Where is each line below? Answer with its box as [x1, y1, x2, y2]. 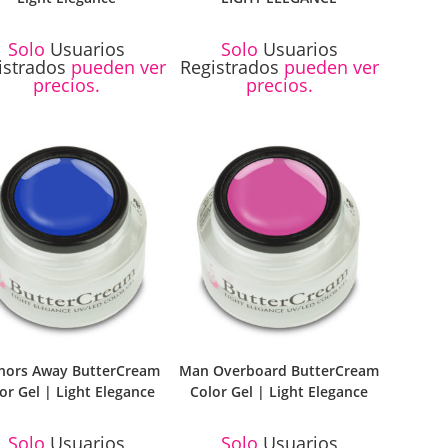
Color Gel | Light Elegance [190, 381, 369, 401]
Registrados [179, 55, 279, 80]
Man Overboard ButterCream [179, 360, 380, 380]
